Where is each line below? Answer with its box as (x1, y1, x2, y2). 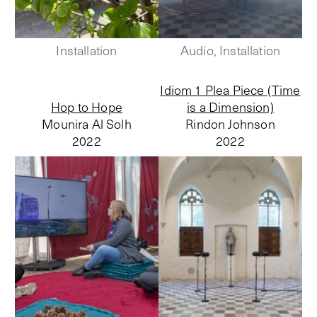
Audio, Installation (180, 41, 281, 59)
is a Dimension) (187, 98, 274, 115)
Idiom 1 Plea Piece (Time (160, 81, 301, 98)
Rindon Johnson (185, 115, 275, 132)
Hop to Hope (51, 98, 122, 115)
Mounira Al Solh (42, 115, 132, 132)
